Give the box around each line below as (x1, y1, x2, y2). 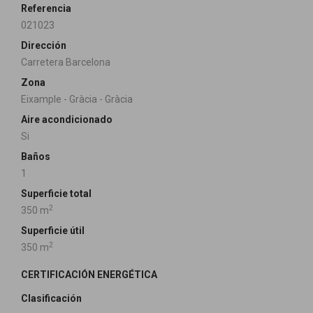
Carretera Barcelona (21, 57, 110, 68)
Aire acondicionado (21, 114, 112, 125)
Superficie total (21, 188, 92, 199)
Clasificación (21, 293, 82, 304)
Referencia (21, 3, 71, 14)
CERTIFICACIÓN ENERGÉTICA (21, 269, 157, 280)
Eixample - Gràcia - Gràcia (21, 94, 133, 105)
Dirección (21, 40, 66, 51)
